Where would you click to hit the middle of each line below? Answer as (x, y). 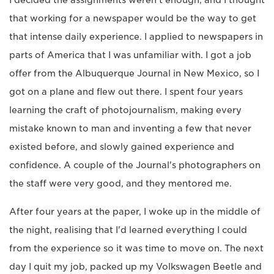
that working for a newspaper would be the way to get (133, 19)
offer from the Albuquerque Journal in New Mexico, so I (134, 74)
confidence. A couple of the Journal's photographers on (135, 165)
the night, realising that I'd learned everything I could (128, 230)
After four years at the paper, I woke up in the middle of (135, 212)
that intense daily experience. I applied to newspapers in (136, 37)
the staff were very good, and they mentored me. (120, 184)
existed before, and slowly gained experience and (122, 147)
